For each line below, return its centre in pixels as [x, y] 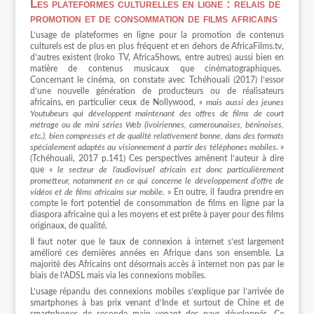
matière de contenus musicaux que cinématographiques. [157, 68]
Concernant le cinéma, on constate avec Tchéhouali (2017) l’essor [157, 80]
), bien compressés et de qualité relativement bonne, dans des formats [163, 136]
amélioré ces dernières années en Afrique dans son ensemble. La [157, 253]
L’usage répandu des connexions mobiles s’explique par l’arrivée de [157, 292]
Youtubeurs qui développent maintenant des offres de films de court [157, 113]
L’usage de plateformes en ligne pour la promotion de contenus [157, 35]
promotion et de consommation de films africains [153, 18]
